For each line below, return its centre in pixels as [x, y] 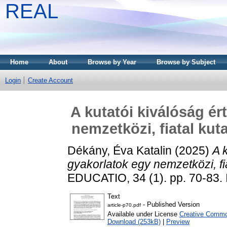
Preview [178, 222]
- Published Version [170, 205]
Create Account [50, 80]
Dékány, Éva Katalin [120, 150]
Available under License [143, 214]
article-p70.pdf [124, 205]
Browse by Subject [186, 62]
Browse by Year [112, 62]
